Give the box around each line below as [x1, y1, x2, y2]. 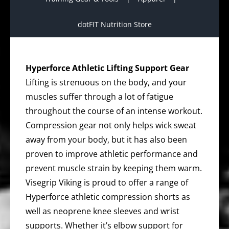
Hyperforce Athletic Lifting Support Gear [26, 62, 189, 74]
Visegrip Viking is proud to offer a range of [26, 177, 188, 188]
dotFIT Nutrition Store [77, 19, 152, 29]
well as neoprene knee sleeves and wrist [26, 205, 179, 217]
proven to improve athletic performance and [26, 148, 198, 159]
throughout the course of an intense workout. [26, 105, 202, 117]
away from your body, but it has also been [26, 134, 187, 145]
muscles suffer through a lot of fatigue [26, 91, 173, 102]
